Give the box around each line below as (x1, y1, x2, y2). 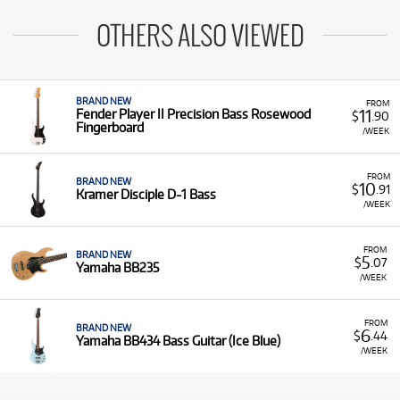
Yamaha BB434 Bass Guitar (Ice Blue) (76, 333, 280, 349)
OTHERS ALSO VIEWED (96, 23, 304, 53)
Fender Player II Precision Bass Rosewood (76, 106, 311, 122)
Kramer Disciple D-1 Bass (76, 187, 216, 203)
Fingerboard (76, 120, 144, 136)
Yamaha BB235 (76, 260, 159, 276)
